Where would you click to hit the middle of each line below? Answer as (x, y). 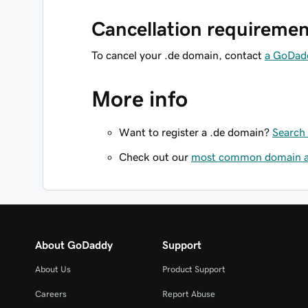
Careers (51, 294)
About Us (53, 269)
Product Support (194, 269)
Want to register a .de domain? (196, 132)
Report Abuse (188, 294)
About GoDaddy (74, 245)
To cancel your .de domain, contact (178, 55)
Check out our (155, 157)
